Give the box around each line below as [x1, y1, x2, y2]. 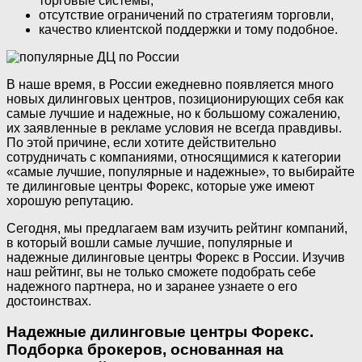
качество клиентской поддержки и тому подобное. [39, 22, 338, 36]
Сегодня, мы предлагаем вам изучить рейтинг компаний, [6, 221, 347, 235]
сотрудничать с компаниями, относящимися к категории [6, 149, 341, 164]
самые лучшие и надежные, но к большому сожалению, [6, 106, 340, 120]
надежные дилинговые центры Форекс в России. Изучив [6, 250, 345, 264]
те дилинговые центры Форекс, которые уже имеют [6, 179, 314, 193]
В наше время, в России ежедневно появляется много [6, 77, 334, 91]
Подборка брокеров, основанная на [6, 341, 284, 359]
